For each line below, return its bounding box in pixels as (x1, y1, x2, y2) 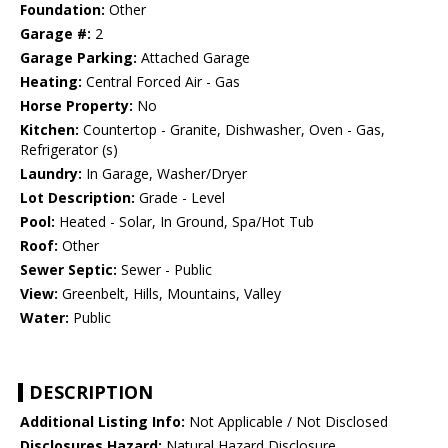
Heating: (20, 72, 82, 92)
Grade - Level (135, 188, 225, 208)
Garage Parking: (20, 48, 137, 68)
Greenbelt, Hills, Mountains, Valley (58, 284, 281, 304)
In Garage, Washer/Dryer (82, 164, 247, 184)
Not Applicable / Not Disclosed (185, 412, 388, 432)
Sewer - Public (117, 260, 212, 280)
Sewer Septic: (20, 260, 117, 280)
